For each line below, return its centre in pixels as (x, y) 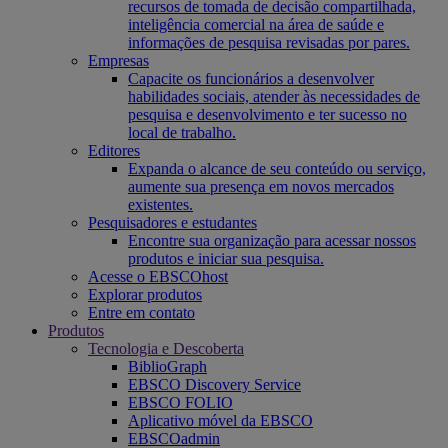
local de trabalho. (182, 132)
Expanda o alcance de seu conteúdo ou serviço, (277, 168)
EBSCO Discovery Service (214, 384)
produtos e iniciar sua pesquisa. (226, 258)
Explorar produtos (145, 294)
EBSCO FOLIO (180, 402)
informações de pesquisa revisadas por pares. (269, 42)
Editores (114, 150)
